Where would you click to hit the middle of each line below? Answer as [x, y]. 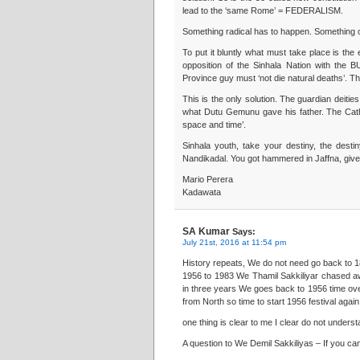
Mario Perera [208, 179]
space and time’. [214, 125]
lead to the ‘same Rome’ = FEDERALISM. [263, 10]
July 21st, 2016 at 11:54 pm [234, 242]
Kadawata [202, 192]
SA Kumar [206, 231]
